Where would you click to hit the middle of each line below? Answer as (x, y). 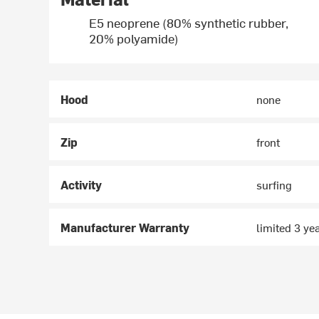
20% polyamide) (134, 38)
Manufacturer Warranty (125, 228)
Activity (82, 185)
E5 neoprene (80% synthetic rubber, (189, 23)
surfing (274, 185)
